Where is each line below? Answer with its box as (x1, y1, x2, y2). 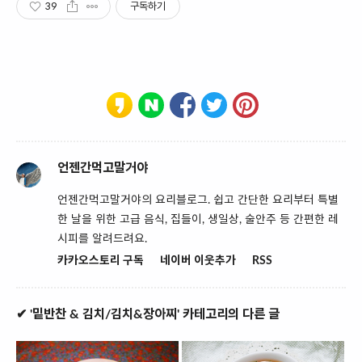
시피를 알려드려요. (57, 233, 147, 245)
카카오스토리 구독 (57, 255, 144, 267)
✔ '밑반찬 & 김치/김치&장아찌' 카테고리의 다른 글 (16, 307, 280, 321)
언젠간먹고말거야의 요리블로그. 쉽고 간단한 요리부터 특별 (57, 194, 339, 206)
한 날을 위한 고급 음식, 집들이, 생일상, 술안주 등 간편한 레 (57, 213, 339, 225)
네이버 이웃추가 (160, 255, 236, 267)
